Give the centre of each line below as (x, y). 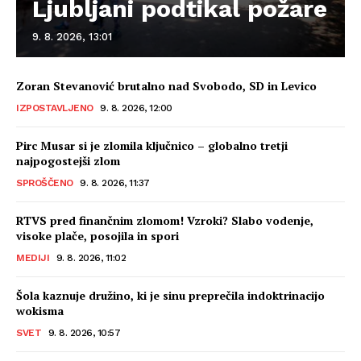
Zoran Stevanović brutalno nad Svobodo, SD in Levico (166, 85)
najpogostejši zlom (68, 160)
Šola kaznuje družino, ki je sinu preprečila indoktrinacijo (170, 295)
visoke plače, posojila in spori (98, 235)
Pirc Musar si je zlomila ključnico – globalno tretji (152, 145)
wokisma (40, 310)
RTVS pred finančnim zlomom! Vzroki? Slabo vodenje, (165, 220)
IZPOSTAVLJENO (55, 108)
